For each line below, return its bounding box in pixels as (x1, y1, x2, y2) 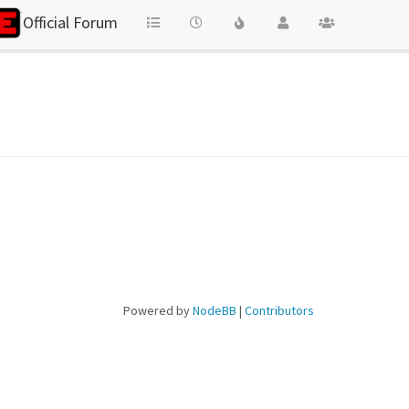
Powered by (122, 302, 193, 319)
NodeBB (192, 302, 236, 319)
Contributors (244, 302, 314, 319)
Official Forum (22, 12, 118, 33)
